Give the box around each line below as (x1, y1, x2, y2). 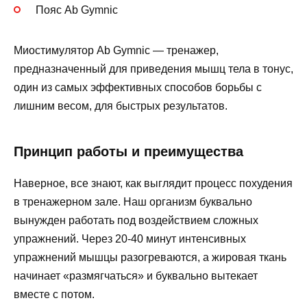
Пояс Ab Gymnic (36, 4, 118, 16)
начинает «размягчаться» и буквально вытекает (14, 270, 258, 282)
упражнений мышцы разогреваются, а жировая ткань (14, 251, 286, 264)
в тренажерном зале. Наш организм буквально (14, 196, 252, 208)
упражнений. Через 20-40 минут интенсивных (14, 233, 246, 245)
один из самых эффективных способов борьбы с (14, 82, 262, 94)
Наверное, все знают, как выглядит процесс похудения (14, 177, 293, 190)
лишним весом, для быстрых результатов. (14, 100, 228, 112)
